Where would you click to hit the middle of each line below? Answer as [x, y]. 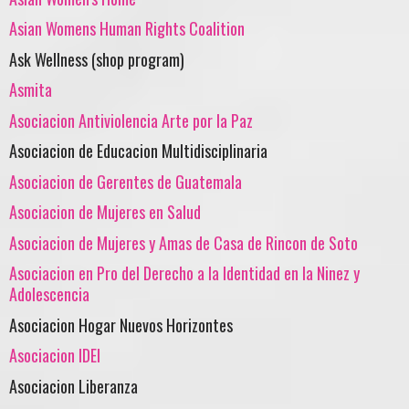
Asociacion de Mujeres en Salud [105, 212]
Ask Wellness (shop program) [97, 59]
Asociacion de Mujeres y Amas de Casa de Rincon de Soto [184, 242]
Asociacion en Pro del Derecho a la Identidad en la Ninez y [184, 273]
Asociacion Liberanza [73, 386]
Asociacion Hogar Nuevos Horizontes [121, 325]
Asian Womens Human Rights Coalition [127, 29]
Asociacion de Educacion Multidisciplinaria [138, 151]
